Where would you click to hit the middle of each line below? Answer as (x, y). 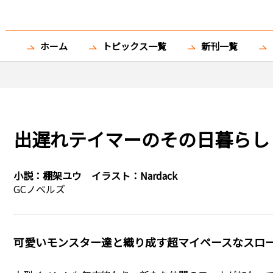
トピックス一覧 (134, 46)
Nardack (158, 175)
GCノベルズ (39, 189)
